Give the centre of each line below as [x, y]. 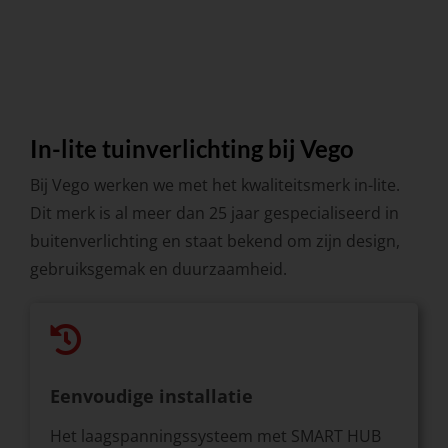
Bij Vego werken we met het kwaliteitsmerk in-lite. [214, 185]
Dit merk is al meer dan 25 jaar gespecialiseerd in [214, 213]
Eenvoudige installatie [151, 396]
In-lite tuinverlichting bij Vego [191, 149]
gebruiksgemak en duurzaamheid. [158, 269]
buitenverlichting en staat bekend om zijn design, [214, 241]
